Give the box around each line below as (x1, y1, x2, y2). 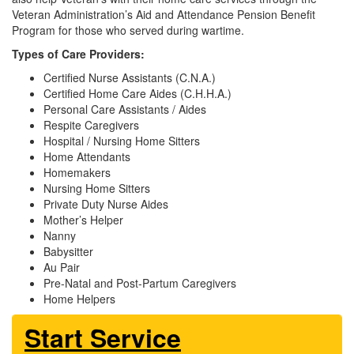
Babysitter (43, 243, 93, 260)
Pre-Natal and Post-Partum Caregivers (43, 275, 236, 292)
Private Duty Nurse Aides (43, 196, 168, 213)
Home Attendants (43, 149, 130, 165)
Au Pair (43, 259, 80, 276)
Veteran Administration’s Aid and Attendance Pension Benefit (12, 6, 315, 23)
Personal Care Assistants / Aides (43, 101, 206, 118)
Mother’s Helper (43, 212, 123, 228)
